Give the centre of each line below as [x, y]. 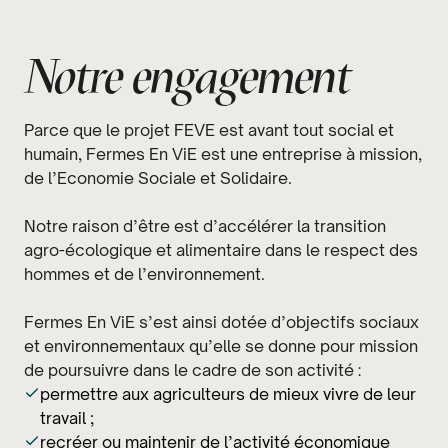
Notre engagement [187, 76]
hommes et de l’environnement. [144, 274]
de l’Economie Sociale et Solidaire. [158, 178]
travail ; [67, 418]
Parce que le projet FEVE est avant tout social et [209, 130]
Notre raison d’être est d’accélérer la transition [205, 226]
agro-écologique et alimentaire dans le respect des [221, 250]
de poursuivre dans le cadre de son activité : [192, 370]
